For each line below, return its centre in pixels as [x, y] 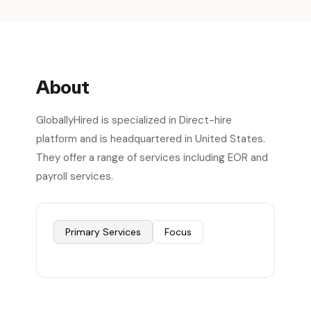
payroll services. [75, 176]
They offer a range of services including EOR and [152, 158]
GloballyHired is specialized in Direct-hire [134, 120]
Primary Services [103, 232]
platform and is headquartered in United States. [151, 139]
